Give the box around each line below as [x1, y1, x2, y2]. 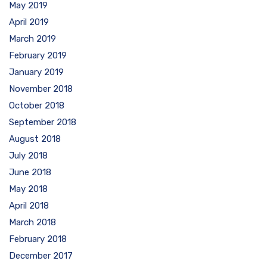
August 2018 [9, 133, 61, 144]
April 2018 [9, 200, 49, 211]
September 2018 [9, 117, 76, 128]
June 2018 [9, 167, 51, 178]
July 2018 [9, 150, 48, 161]
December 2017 [9, 250, 73, 261]
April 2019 [9, 17, 49, 27]
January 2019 [9, 67, 64, 77]
